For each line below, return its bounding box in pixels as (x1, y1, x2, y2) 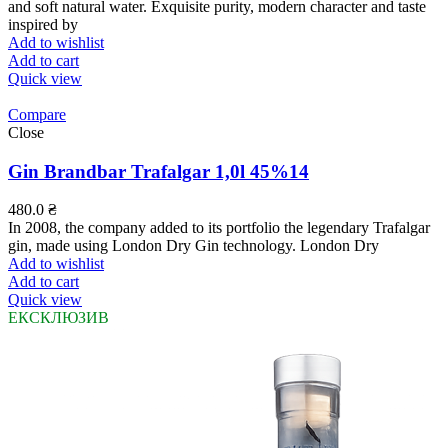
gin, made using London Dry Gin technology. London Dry (8, 237, 379, 255)
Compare (8, 105, 66, 123)
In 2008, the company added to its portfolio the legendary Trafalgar (8, 219, 430, 237)
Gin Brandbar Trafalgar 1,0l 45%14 (8, 160, 309, 182)
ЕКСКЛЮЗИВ (8, 309, 109, 327)
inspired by (8, 15, 78, 33)
